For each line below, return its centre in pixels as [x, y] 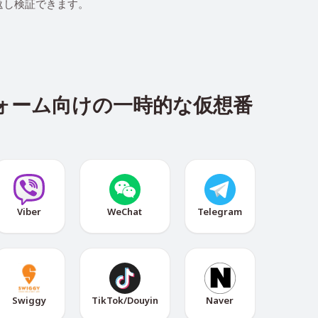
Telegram [220, 212]
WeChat [125, 212]
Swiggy [29, 300]
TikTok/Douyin [125, 300]
